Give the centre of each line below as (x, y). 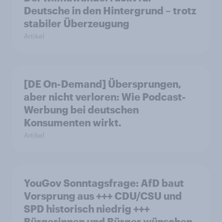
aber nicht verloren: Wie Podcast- (105, 96)
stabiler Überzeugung (77, 23)
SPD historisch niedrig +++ (87, 208)
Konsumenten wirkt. (73, 122)
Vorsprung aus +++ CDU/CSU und (69, 195)
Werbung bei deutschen (81, 109)
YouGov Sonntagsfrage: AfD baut (104, 183)
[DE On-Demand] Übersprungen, (103, 83)
